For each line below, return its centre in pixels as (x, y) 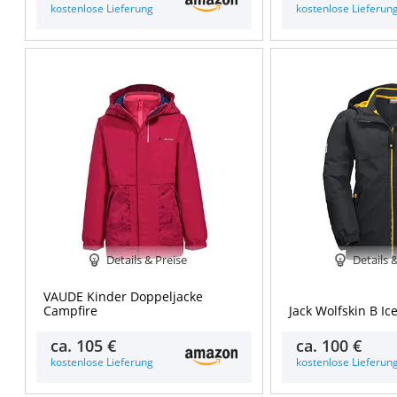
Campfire (70, 311)
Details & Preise (147, 259)
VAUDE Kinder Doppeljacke (123, 297)
